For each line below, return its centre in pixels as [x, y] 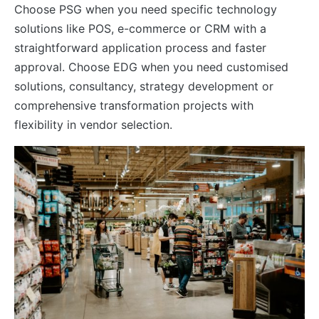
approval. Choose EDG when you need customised [151, 67]
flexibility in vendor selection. [93, 124]
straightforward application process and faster [140, 47]
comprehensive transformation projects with [134, 105]
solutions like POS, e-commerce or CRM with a [140, 28]
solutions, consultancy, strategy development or [144, 86]
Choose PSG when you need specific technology [146, 9]
